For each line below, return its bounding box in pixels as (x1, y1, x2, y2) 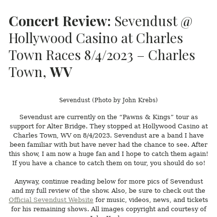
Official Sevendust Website (9, 196, 93, 204)
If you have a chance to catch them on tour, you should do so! (12, 159, 205, 167)
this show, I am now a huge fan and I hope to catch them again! (9, 150, 208, 157)
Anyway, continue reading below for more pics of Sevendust (14, 178, 203, 186)
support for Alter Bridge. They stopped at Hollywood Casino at (9, 122, 208, 130)
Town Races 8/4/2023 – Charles (9, 45, 195, 63)
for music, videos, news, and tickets (93, 196, 208, 204)
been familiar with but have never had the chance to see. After (10, 140, 207, 148)
